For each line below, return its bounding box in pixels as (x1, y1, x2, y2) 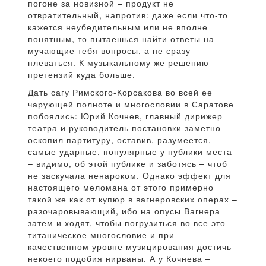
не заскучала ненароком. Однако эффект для (28, 169, 231, 181)
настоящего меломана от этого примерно (28, 181, 214, 193)
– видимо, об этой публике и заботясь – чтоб (28, 157, 227, 169)
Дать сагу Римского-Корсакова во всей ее (28, 86, 213, 98)
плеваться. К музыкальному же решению (28, 56, 209, 68)
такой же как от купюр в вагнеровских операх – (28, 193, 237, 205)
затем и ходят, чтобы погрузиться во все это (28, 217, 226, 229)
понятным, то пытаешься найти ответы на (28, 33, 214, 45)
